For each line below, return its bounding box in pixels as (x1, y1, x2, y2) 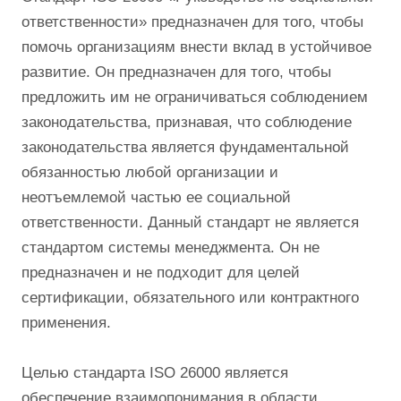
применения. (21, 314, 111, 332)
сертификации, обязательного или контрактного (21, 289, 359, 307)
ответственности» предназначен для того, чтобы (21, 13, 363, 31)
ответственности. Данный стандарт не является (21, 214, 359, 232)
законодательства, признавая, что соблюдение (21, 114, 352, 132)
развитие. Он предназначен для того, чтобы (21, 64, 331, 81)
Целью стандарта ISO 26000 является (21, 364, 288, 382)
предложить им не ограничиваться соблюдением (21, 89, 368, 107)
